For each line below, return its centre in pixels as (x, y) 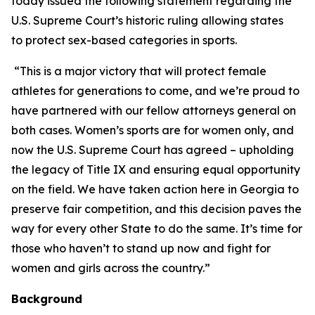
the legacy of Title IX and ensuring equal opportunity (156, 169)
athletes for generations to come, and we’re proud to (155, 91)
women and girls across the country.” (111, 268)
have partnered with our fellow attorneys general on (154, 110)
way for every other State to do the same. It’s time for (157, 229)
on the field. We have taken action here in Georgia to (155, 189)
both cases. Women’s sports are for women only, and (153, 130)
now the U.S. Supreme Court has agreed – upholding (153, 150)
